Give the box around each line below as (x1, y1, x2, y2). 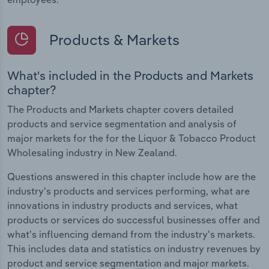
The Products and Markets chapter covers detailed (7, 103, 234, 116)
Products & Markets (46, 30, 180, 49)
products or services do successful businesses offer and (7, 214, 260, 226)
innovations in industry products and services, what (7, 199, 238, 212)
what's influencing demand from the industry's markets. (7, 228, 255, 241)
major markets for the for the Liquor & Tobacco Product (7, 132, 256, 145)
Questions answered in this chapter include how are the (7, 171, 256, 183)
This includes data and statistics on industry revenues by (7, 243, 261, 255)
